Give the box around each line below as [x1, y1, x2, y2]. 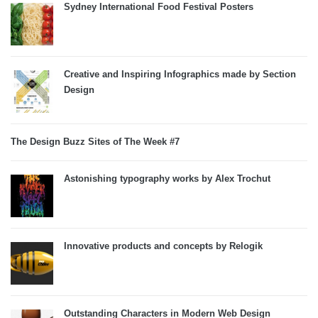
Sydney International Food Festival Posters [64, 1, 253, 12]
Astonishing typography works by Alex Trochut [64, 173, 270, 184]
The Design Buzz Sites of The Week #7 [11, 136, 180, 147]
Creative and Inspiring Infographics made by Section [64, 69, 296, 79]
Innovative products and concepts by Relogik [64, 241, 263, 251]
